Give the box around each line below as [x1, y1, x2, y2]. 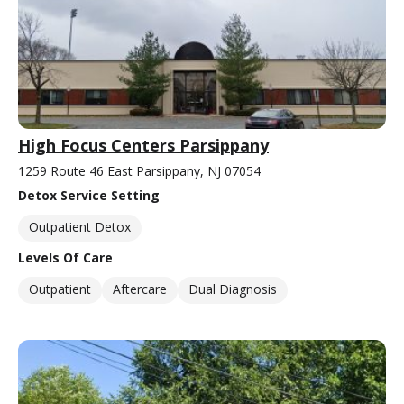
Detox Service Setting [18, 187, 160, 205]
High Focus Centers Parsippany [18, 134, 269, 157]
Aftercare [113, 280, 167, 298]
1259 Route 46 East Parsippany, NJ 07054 [18, 162, 261, 180]
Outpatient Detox [29, 218, 131, 236]
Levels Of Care [18, 249, 113, 267]
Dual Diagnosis [188, 280, 277, 298]
